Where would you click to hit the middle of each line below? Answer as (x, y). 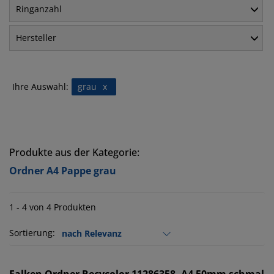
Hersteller (36, 38)
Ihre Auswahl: (40, 87)
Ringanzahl (39, 9)
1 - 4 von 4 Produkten (53, 207)
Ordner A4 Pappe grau (63, 171)
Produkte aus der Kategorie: (74, 153)
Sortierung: (32, 233)
